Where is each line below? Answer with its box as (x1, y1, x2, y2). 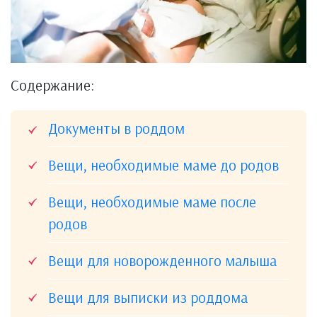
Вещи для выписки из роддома (48, 287, 248, 306)
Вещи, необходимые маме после (48, 192, 256, 211)
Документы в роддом (48, 118, 185, 137)
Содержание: (11, 75, 94, 94)
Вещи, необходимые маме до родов (48, 155, 279, 174)
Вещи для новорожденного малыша (48, 250, 277, 270)
